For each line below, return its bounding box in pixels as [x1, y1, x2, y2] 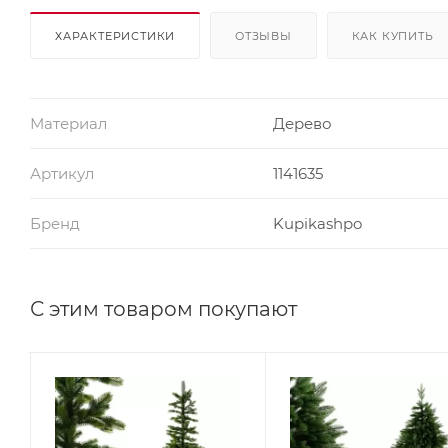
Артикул [30, 163, 94, 183]
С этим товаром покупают [30, 296, 297, 321]
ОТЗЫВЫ [235, 28, 292, 43]
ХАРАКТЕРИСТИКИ [55, 28, 176, 43]
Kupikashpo [272, 213, 362, 233]
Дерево [272, 113, 332, 133]
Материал [30, 113, 107, 133]
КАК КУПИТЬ [351, 28, 434, 43]
